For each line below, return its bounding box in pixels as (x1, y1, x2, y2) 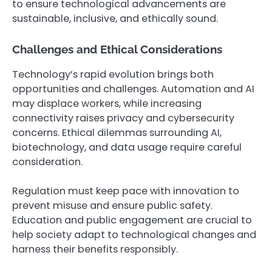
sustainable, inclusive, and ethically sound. (12, 11, 218, 25)
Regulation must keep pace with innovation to (12, 183, 239, 198)
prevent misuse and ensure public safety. (12, 198, 212, 212)
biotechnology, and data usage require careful (12, 140, 242, 154)
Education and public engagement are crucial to (12, 212, 252, 227)
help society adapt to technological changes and (12, 227, 256, 242)
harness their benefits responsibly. (12, 242, 178, 256)
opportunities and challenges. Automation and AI (12, 81, 254, 96)
